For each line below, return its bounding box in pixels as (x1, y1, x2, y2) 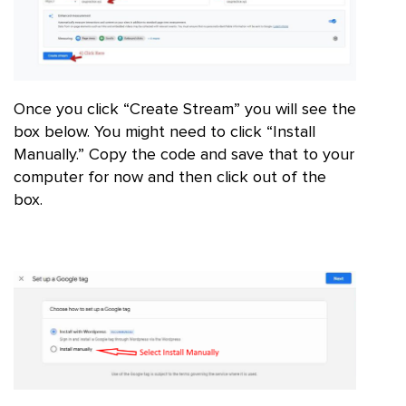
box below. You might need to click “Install (14, 123, 315, 140)
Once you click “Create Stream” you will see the (14, 101, 356, 118)
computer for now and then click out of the (14, 169, 326, 186)
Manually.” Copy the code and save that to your (14, 146, 354, 163)
